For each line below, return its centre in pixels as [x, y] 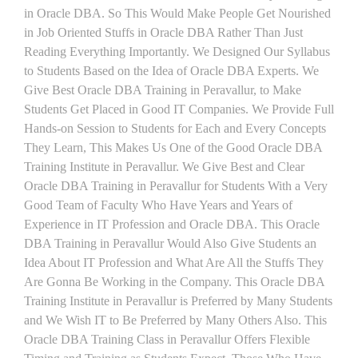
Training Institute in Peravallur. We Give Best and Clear [164, 167]
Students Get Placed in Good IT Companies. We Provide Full [179, 109]
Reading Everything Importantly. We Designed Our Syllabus [177, 52]
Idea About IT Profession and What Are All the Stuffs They [174, 263]
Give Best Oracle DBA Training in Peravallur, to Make [163, 90]
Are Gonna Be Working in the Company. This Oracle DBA [174, 282]
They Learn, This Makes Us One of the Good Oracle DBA [173, 147]
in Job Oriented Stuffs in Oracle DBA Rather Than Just [163, 32]
